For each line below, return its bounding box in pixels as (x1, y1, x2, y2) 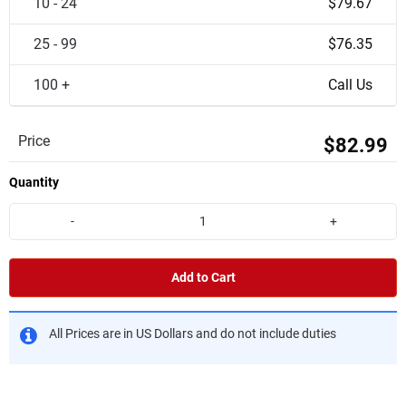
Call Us (328, 76, 372, 93)
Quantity (9, 175, 59, 189)
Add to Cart (170, 269, 236, 285)
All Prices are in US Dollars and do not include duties (49, 325, 336, 342)
